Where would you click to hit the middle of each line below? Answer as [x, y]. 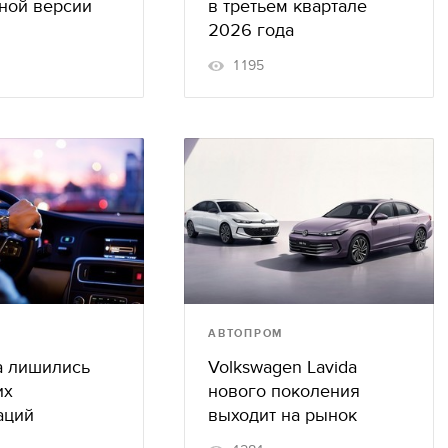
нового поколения [284, 392]
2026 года [251, 30]
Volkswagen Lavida [282, 368]
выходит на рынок [282, 416]
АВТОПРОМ [246, 334]
